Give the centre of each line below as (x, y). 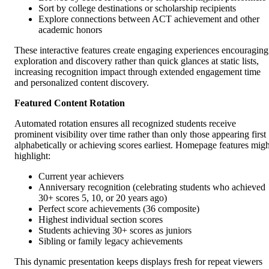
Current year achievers (81, 177)
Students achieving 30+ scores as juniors (115, 231)
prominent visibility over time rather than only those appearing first (140, 134)
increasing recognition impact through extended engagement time (138, 72)
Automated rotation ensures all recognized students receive (125, 124)
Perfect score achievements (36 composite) (119, 209)
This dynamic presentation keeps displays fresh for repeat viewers (138, 262)
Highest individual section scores (101, 220)
